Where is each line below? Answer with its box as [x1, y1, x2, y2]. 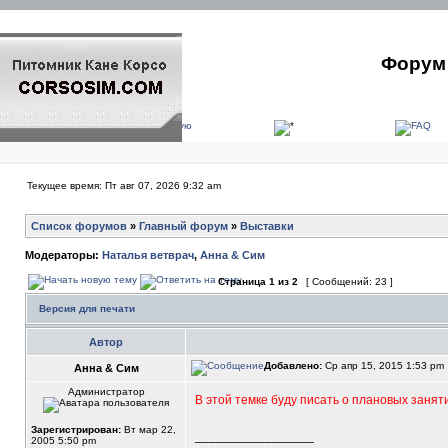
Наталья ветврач [102, 249, 194, 261]
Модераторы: [25, 249, 102, 261]
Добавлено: [264, 360, 322, 371]
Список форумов [31, 220, 127, 232]
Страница [215, 276, 269, 287]
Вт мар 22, [121, 424, 176, 435]
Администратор [67, 386, 145, 397]
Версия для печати [39, 303, 135, 314]
